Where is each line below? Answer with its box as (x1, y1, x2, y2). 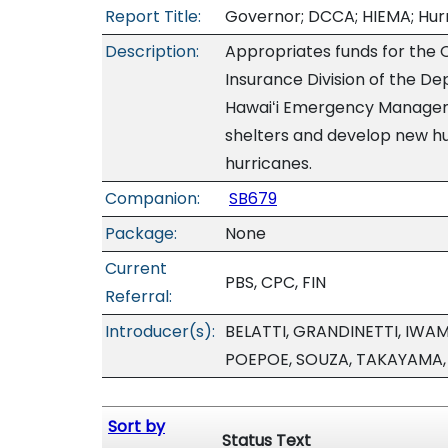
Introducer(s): (105, 320, 215, 343)
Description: (105, 40, 199, 63)
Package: (105, 222, 177, 245)
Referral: (105, 285, 172, 308)
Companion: (105, 187, 200, 210)
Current (105, 257, 167, 280)
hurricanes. (225, 152, 312, 175)
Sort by (108, 415, 165, 438)
